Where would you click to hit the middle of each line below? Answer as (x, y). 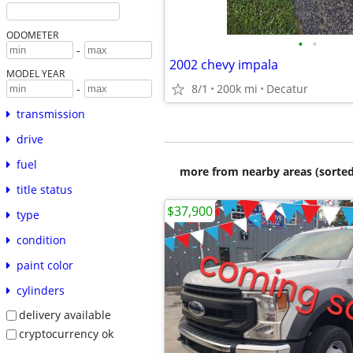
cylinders (40, 291)
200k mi (237, 89)
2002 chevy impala (224, 65)
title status (44, 190)
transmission (50, 114)
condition (41, 240)
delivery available (65, 315)
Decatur (287, 89)
